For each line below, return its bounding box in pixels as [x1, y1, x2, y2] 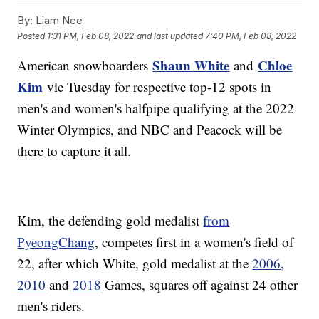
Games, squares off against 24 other [101, 276, 298, 294]
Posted [17, 30, 48, 41]
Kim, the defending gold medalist [17, 211, 204, 230]
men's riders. [17, 297, 85, 315]
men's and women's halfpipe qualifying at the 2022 [17, 99, 295, 117]
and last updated [137, 30, 204, 41]
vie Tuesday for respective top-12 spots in [43, 78, 272, 96]
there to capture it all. [17, 142, 132, 160]
